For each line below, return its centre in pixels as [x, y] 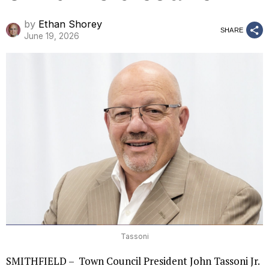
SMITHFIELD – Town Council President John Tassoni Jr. [133, 261]
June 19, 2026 [52, 36]
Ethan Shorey [70, 24]
